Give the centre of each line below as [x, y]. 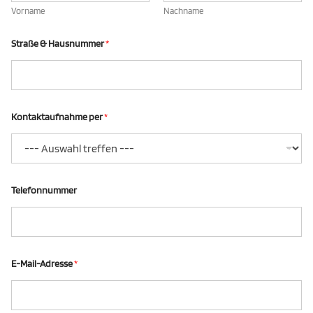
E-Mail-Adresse [43, 263]
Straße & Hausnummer [58, 43]
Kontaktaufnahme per [58, 117]
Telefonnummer [44, 190]
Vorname [28, 11]
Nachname [183, 11]
